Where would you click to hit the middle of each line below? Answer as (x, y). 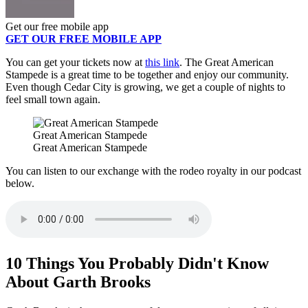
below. (20, 184)
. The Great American (227, 63)
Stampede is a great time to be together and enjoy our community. (147, 75)
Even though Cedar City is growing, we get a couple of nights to (145, 87)
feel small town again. (53, 100)
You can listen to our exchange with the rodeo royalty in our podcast (153, 171)
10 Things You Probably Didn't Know (137, 264)
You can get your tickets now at (75, 63)
